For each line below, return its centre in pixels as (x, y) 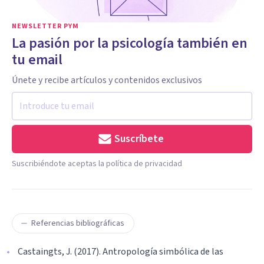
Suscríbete (139, 138)
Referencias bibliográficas (78, 223)
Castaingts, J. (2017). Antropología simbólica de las (121, 251)
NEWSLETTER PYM (45, 26)
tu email (37, 60)
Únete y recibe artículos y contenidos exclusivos (107, 80)
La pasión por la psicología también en (130, 43)
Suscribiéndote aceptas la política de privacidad (97, 164)
